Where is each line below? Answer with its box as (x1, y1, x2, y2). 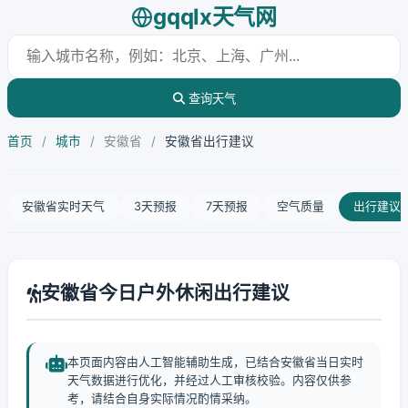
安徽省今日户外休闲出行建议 (41, 281, 290, 304)
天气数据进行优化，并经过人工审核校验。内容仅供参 (67, 373, 352, 387)
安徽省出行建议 (165, 134, 254, 148)
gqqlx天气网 (153, 4, 277, 30)
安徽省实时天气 (22, 199, 105, 213)
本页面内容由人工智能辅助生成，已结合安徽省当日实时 (67, 355, 363, 369)
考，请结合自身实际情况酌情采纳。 (67, 392, 257, 405)
